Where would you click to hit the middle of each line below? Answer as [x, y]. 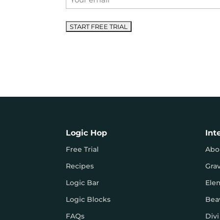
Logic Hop [87, 133]
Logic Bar [83, 183]
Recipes [80, 166]
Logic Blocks [88, 200]
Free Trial [82, 150]
